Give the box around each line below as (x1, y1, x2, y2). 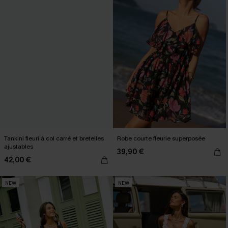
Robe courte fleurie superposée (117, 134, 205, 142)
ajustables (4, 142, 33, 151)
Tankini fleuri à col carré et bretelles (4, 134, 104, 142)
